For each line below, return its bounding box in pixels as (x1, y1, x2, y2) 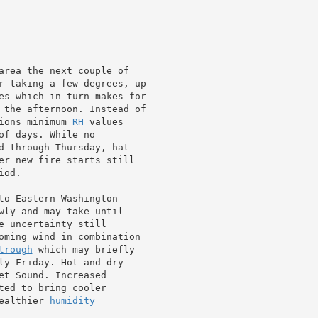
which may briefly (32, 243, 135, 255)
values (83, 116, 124, 127)
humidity (49, 295, 95, 306)
